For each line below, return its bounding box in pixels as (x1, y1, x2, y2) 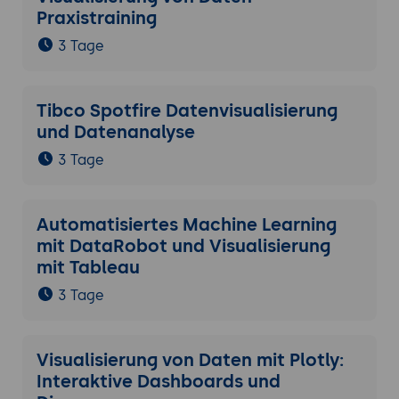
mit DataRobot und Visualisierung (36, 235, 330, 257)
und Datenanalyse (36, 121, 199, 143)
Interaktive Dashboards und (36, 370, 281, 393)
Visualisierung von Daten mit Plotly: (36, 349, 344, 371)
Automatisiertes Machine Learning (36, 214, 337, 236)
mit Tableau (36, 256, 140, 279)
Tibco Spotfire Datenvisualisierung (36, 100, 338, 122)
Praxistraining (36, 7, 157, 29)
